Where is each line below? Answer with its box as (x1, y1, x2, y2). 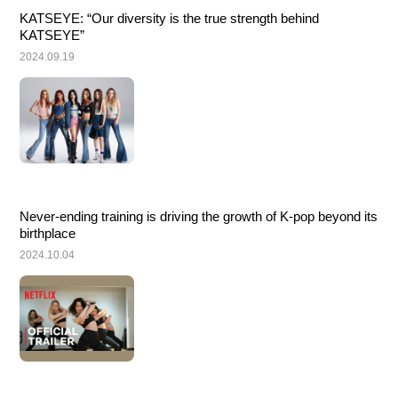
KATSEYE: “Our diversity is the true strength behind (20, 11, 320, 27)
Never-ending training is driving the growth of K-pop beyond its (20, 208, 378, 224)
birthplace (20, 225, 76, 241)
